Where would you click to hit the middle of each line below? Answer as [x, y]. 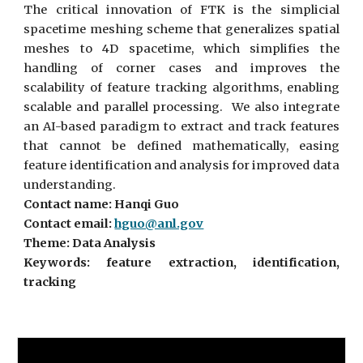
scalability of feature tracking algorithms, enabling [181, 88]
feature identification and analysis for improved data [181, 165]
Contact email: [69, 224]
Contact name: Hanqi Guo [102, 204]
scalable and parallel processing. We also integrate [181, 107]
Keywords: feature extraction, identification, [181, 263]
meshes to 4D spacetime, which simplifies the [181, 49]
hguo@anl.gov [159, 224]
